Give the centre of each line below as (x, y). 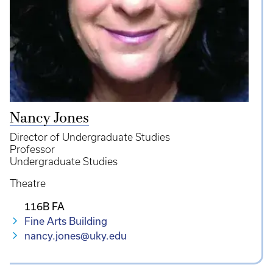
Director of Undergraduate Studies (90, 137)
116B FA (44, 207)
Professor (32, 150)
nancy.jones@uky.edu (76, 236)
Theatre (28, 184)
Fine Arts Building (66, 221)
